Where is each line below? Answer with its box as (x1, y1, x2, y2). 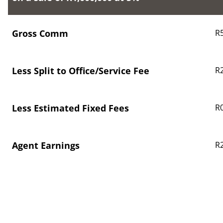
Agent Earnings (12, 139, 80, 151)
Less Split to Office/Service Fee (12, 65, 149, 77)
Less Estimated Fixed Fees (12, 102, 129, 114)
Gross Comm (12, 27, 68, 39)
